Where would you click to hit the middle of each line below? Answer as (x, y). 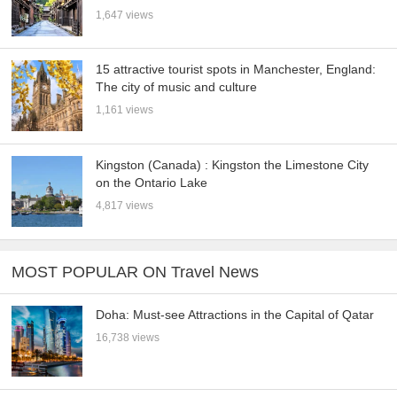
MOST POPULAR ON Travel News (136, 272)
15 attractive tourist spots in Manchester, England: (236, 70)
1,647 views (125, 15)
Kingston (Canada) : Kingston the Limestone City (233, 165)
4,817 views (125, 206)
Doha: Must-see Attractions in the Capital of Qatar (235, 315)
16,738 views (128, 338)
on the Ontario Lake (152, 183)
